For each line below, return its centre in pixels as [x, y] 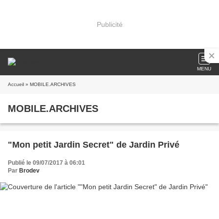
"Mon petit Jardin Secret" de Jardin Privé [94, 145]
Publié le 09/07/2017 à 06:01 [46, 163]
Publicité [109, 24]
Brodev [29, 171]
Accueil [16, 84]
